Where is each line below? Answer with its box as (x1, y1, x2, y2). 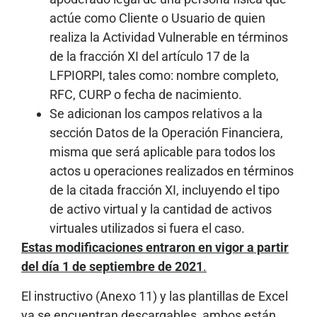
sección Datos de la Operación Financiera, (50, 125, 283, 141)
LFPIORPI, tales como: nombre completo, (50, 68, 279, 83)
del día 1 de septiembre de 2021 (21, 259, 203, 275)
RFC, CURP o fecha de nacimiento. (50, 87, 242, 103)
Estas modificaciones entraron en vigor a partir (21, 240, 289, 255)
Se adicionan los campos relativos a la (50, 106, 263, 122)
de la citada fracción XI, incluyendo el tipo (50, 183, 279, 198)
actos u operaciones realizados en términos (50, 163, 294, 179)
